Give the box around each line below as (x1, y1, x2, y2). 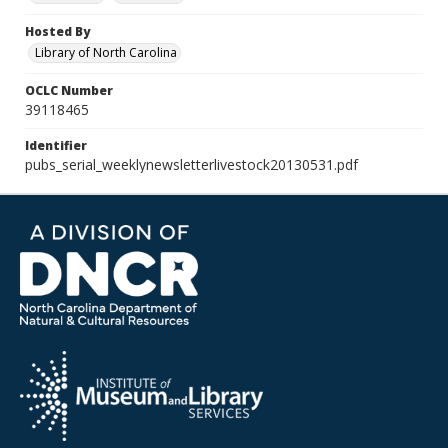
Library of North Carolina (35, 44, 177, 61)
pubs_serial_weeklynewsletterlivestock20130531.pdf (25, 155, 358, 174)
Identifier (25, 137, 87, 154)
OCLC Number (25, 82, 113, 99)
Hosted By (25, 23, 90, 40)
